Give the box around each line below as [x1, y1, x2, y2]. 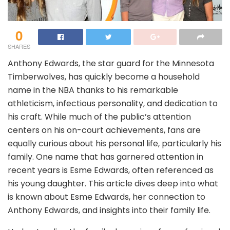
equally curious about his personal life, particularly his [8, 137, 221, 149]
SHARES [8, 42, 30, 50]
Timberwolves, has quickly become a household [8, 70, 200, 83]
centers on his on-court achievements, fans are [8, 124, 201, 136]
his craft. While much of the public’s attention [8, 110, 191, 123]
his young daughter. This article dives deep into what [8, 177, 218, 189]
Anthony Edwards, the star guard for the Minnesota [8, 57, 214, 69]
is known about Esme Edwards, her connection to [8, 190, 205, 203]
